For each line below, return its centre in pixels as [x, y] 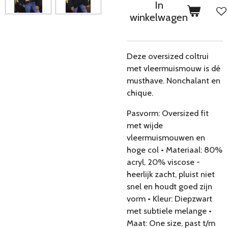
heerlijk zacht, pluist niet [171, 174]
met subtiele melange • [169, 211]
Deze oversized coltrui [168, 56]
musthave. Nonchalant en [174, 80]
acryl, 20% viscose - [163, 162]
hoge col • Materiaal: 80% [175, 150]
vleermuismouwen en [166, 137]
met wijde [145, 125]
